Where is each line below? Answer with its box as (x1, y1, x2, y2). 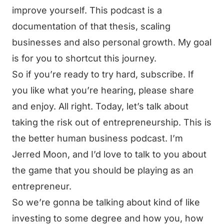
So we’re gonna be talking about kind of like (12, 197, 200, 207)
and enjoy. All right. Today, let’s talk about (12, 101, 188, 111)
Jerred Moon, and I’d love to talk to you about (12, 149, 206, 159)
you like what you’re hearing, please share (12, 85, 194, 95)
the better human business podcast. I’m (12, 133, 183, 143)
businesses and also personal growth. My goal (12, 37, 211, 47)
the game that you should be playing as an (12, 165, 193, 175)
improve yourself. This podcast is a (12, 5, 162, 15)
